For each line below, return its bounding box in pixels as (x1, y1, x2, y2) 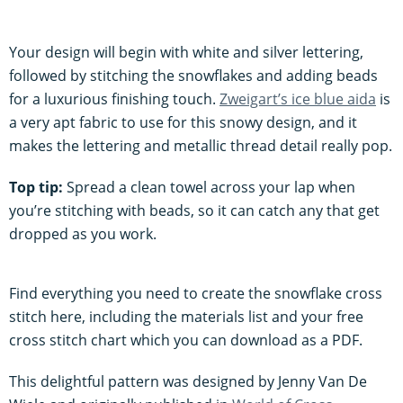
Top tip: (9, 176, 63, 197)
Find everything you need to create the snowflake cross (9, 282, 382, 303)
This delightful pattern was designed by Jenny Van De (9, 371, 367, 391)
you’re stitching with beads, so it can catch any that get (9, 200, 380, 220)
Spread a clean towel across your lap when (63, 176, 355, 197)
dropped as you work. (9, 223, 157, 244)
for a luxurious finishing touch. (9, 88, 219, 109)
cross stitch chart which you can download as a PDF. (9, 329, 363, 350)
